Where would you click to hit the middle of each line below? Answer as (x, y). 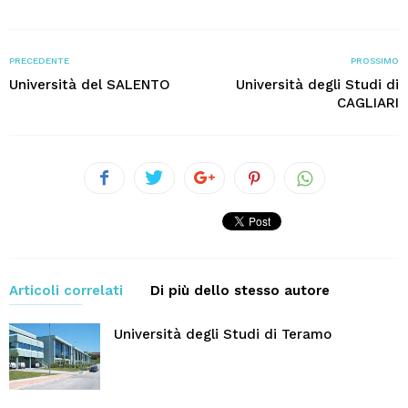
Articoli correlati (66, 290)
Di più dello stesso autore (240, 290)
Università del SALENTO (90, 84)
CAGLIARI (368, 102)
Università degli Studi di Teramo (223, 334)
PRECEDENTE (39, 60)
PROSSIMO (375, 60)
